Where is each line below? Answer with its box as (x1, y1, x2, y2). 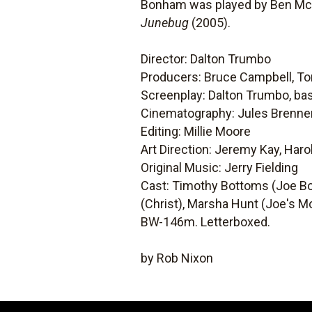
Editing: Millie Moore (141, 124, 251, 139)
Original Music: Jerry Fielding (141, 160, 299, 175)
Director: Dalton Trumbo (141, 52, 272, 66)
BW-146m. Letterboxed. (141, 214, 271, 229)
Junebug (141, 15, 189, 30)
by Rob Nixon (141, 251, 214, 265)
